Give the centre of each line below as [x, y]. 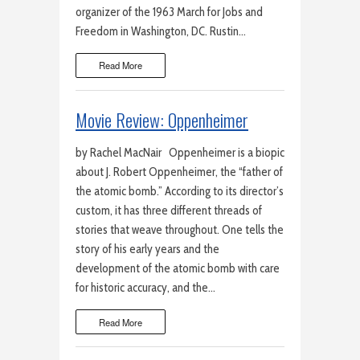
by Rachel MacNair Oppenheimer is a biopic [180, 153]
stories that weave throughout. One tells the [180, 230]
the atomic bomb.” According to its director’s [180, 192]
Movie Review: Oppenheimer [162, 120]
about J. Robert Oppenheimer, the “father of [179, 172]
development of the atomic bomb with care [178, 269]
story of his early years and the [147, 250]
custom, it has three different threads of [169, 211]
